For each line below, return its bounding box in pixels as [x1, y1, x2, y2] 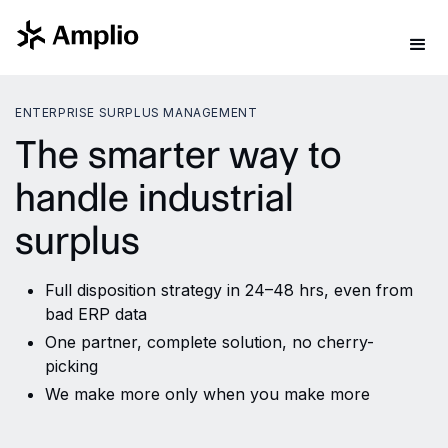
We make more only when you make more [45, 384, 370, 404]
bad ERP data [45, 304, 147, 324]
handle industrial [15, 175, 294, 220]
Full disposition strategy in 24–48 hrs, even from [45, 280, 413, 300]
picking [45, 356, 98, 376]
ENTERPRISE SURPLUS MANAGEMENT [15, 105, 258, 120]
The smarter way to [15, 132, 342, 177]
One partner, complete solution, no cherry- [45, 332, 374, 352]
